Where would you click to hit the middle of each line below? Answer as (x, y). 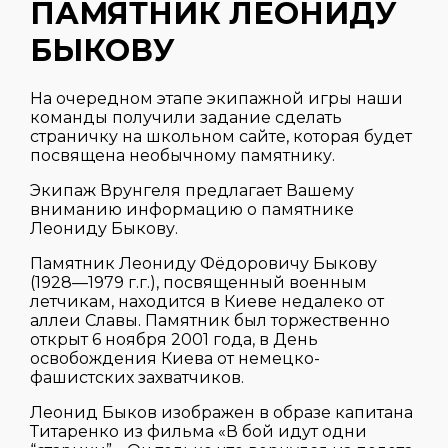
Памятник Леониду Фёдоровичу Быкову (203, 264)
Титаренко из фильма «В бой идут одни (198, 432)
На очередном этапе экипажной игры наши (216, 99)
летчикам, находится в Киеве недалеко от (207, 302)
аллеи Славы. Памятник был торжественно (210, 321)
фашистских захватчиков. (137, 378)
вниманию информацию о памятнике (192, 210)
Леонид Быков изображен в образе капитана (221, 413)
